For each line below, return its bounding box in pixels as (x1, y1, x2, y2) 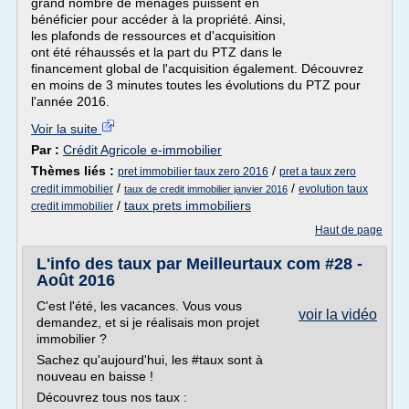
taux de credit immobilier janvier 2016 (124, 184, 288, 194)
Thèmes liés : (31, 163, 118, 178)
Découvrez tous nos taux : (37, 390, 187, 404)
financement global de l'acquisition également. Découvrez (31, 61, 363, 76)
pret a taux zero (279, 165, 356, 178)
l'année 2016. (31, 94, 110, 109)
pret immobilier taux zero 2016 (118, 165, 268, 178)
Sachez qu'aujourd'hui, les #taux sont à (37, 352, 263, 367)
